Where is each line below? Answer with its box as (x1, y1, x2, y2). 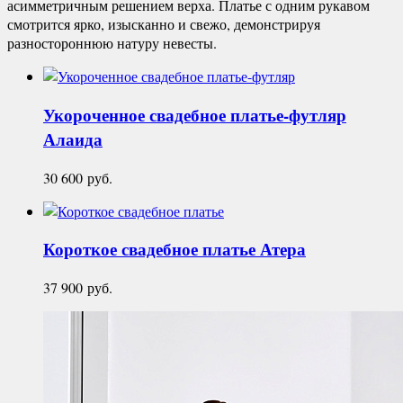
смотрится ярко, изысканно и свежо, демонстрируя (7, 14, 320, 34)
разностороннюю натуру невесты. (7, 33, 217, 53)
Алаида (43, 126, 103, 151)
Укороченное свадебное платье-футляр (43, 102, 346, 127)
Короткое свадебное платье (43, 237, 260, 262)
